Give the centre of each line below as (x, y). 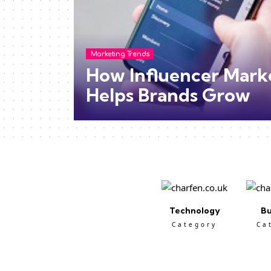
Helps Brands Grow (168, 95)
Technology (194, 211)
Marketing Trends (120, 54)
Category (195, 225)
